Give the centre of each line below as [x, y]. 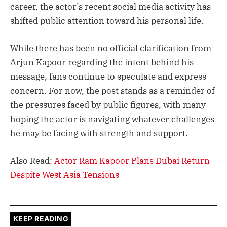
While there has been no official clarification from [111, 48]
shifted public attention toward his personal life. [107, 21]
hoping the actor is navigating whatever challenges [112, 119]
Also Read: [32, 160]
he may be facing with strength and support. [99, 133]
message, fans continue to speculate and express [108, 76]
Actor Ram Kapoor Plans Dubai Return [132, 160]
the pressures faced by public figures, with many [108, 105]
